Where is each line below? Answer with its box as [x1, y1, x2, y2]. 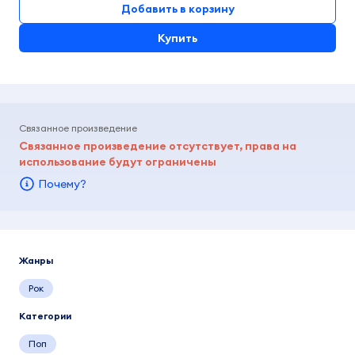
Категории [19, 310, 71, 322]
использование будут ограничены [19, 155, 216, 169]
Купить [158, 31, 197, 45]
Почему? [38, 177, 86, 191]
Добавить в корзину [120, 2, 235, 16]
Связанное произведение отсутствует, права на [19, 139, 296, 153]
